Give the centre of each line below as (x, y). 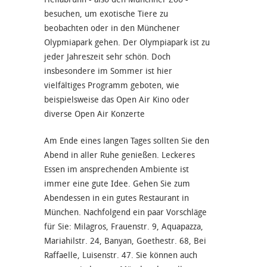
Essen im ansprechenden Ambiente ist (117, 169)
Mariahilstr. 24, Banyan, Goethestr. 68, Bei (125, 241)
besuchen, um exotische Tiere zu (106, 14)
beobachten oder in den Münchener (112, 28)
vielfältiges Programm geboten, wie (112, 85)
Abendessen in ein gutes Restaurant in (117, 198)
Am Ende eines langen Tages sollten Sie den (127, 141)
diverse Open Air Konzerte (94, 114)
